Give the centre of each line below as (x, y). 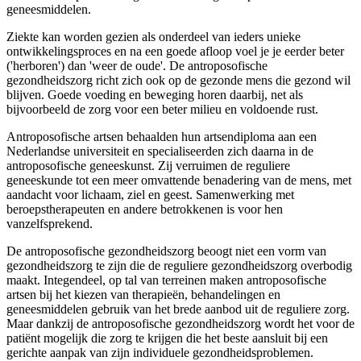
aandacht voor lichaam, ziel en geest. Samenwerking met (150, 194)
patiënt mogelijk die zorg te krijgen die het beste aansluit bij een (167, 338)
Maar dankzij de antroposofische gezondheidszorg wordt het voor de (180, 323)
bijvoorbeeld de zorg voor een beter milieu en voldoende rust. (162, 109)
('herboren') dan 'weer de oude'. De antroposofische (137, 65)
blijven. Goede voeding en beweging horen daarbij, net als (155, 94)
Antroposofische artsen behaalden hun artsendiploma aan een (162, 136)
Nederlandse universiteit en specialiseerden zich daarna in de (160, 151)
